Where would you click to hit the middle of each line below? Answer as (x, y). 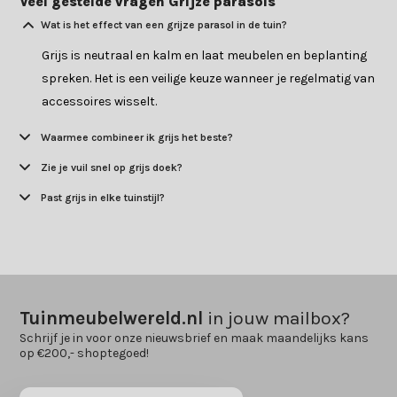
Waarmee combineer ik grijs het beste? (137, 138)
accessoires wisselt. (100, 102)
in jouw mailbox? (277, 319)
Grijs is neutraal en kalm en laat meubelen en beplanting (205, 56)
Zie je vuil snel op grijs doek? (112, 168)
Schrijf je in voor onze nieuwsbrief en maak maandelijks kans (195, 339)
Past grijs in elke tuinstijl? (103, 198)
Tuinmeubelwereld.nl (112, 319)
